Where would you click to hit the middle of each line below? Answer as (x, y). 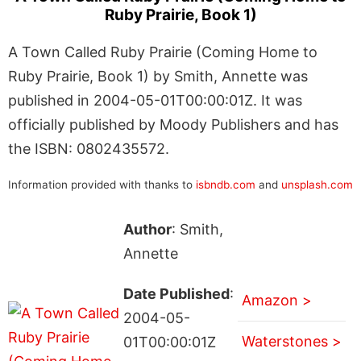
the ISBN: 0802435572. (89, 148)
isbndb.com (226, 184)
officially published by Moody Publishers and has (173, 124)
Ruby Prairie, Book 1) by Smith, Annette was (158, 76)
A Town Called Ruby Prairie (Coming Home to (163, 52)
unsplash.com (317, 184)
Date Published (176, 293)
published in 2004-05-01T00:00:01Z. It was (155, 100)
